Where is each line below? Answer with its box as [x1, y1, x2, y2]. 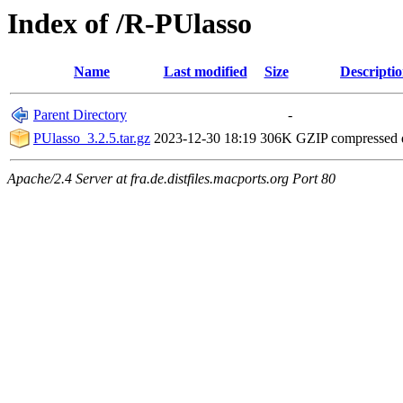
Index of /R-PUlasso [7, 7, 252, 40]
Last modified [163, 64, 247, 80]
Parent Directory [33, 107, 127, 123]
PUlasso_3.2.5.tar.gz [33, 130, 150, 147]
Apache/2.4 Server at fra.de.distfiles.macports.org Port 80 [7, 171, 336, 187]
